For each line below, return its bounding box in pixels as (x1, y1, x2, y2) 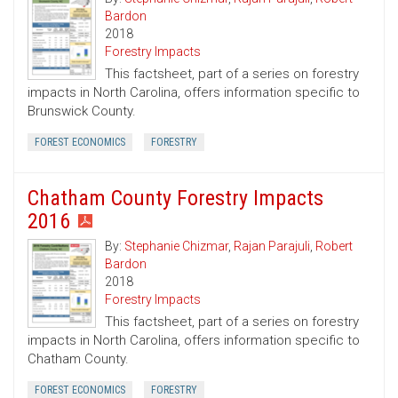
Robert (315, 239, 353, 254)
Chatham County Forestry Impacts (28, 186, 323, 211)
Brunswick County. (28, 103, 136, 120)
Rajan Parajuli (234, 239, 310, 254)
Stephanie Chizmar (124, 239, 228, 254)
